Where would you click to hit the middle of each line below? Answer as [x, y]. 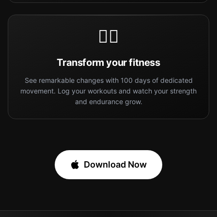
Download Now [115, 164]
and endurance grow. [108, 101]
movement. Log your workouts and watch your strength [108, 91]
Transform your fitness [108, 62]
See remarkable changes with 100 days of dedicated [108, 80]
